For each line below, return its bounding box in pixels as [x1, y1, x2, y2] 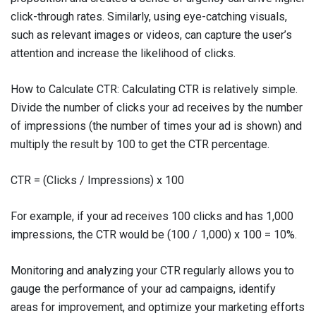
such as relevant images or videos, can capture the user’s [11, 28, 292, 42]
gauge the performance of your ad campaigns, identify [11, 282, 276, 296]
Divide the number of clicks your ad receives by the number [11, 101, 303, 114]
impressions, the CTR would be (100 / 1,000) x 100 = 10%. [11, 228, 297, 241]
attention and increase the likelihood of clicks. [11, 47, 236, 60]
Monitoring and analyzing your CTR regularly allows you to [11, 264, 294, 277]
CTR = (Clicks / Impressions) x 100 [11, 174, 184, 187]
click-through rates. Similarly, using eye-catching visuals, [11, 10, 287, 23]
